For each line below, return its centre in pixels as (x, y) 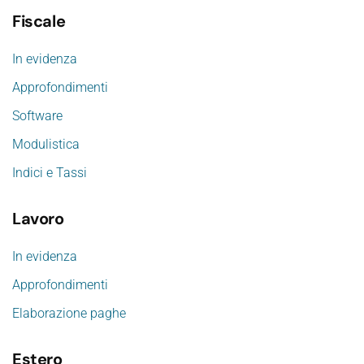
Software (37, 116)
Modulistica (46, 145)
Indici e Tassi (50, 173)
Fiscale (39, 22)
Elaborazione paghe (69, 314)
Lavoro (38, 219)
